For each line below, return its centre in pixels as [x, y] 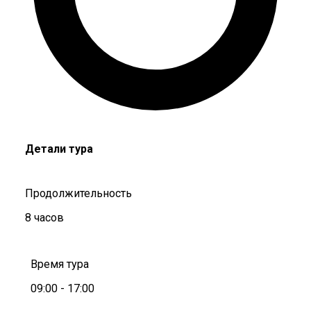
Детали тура [59, 149]
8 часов [44, 217]
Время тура [60, 264]
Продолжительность [78, 193]
